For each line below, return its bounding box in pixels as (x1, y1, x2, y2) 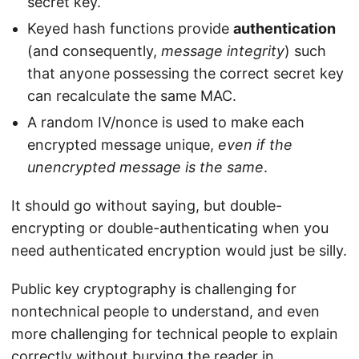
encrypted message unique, (27, 136, 218, 154)
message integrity (161, 42, 284, 60)
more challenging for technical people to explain (11, 325, 338, 343)
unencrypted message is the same (27, 159, 264, 176)
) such (284, 42, 326, 60)
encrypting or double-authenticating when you (11, 220, 329, 237)
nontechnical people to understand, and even (11, 303, 320, 321)
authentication (233, 20, 336, 38)
